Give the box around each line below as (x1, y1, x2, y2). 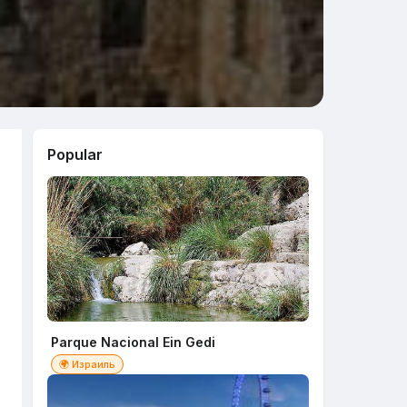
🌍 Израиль (59, 358, 115, 371)
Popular (47, 145, 103, 164)
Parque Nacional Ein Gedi (51, 334, 215, 350)
